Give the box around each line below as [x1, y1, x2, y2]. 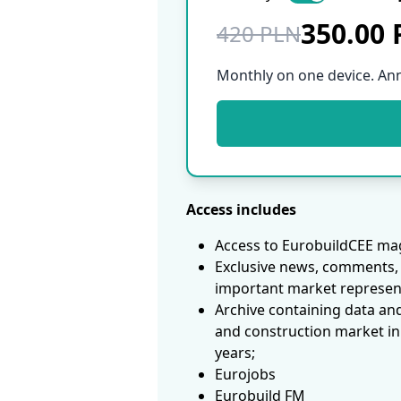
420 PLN [217, 19, 301, 49]
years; [215, 343, 255, 363]
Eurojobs [215, 364, 276, 385]
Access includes [186, 200, 296, 220]
